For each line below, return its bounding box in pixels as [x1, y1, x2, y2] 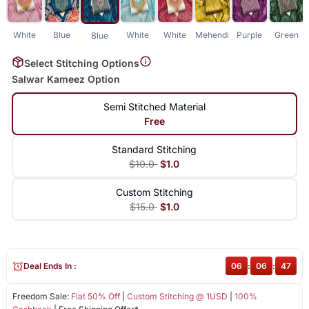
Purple [237, 29, 263, 40]
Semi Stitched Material [103, 101, 206, 113]
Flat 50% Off [70, 291, 120, 302]
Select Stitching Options [23, 57, 139, 69]
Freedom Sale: [12, 291, 71, 302]
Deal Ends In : [23, 261, 77, 272]
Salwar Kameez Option [11, 73, 120, 86]
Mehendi [195, 29, 230, 40]
